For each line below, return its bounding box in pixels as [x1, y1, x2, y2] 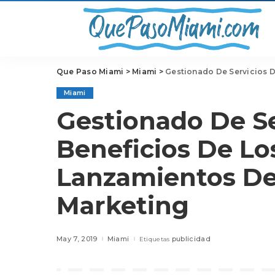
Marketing [56, 190, 189, 220]
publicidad [171, 234, 211, 243]
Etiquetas [139, 234, 170, 242]
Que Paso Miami [56, 67, 124, 76]
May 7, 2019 [56, 234, 98, 243]
